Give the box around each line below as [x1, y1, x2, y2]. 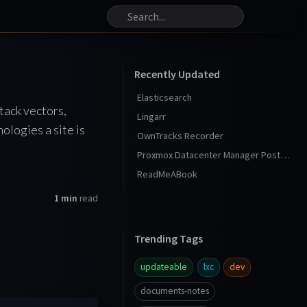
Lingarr [137, 110, 166, 123]
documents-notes [140, 285, 209, 297]
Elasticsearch [137, 91, 192, 103]
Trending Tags [134, 232, 203, 245]
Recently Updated [134, 67, 220, 81]
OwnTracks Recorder [137, 130, 223, 142]
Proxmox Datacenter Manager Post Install [280, 149, 290, 161]
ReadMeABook [137, 168, 197, 180]
